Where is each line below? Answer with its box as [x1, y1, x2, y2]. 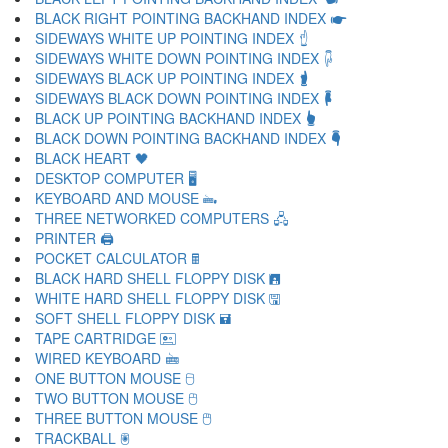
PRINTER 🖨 [35, 228, 114, 248]
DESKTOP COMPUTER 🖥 [35, 168, 197, 188]
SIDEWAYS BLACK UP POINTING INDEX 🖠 [35, 68, 309, 88]
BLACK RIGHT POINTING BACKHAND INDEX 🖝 [35, 8, 347, 28]
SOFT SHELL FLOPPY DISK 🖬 [35, 308, 231, 328]
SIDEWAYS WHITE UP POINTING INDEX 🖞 [35, 28, 309, 48]
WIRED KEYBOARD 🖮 [35, 348, 179, 368]
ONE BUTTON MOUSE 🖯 [35, 368, 194, 388]
